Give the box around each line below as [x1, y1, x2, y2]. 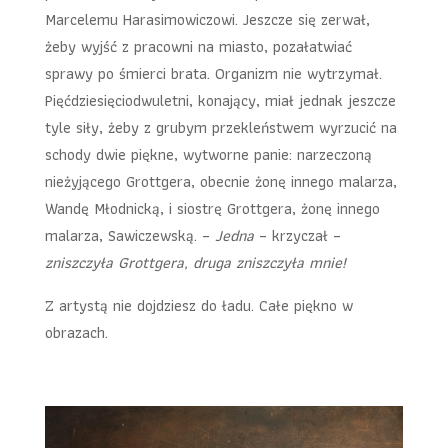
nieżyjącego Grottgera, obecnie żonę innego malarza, [44, 168, 397, 194]
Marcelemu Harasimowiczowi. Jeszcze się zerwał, [44, 6, 370, 32]
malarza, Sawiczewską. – [44, 222, 215, 248]
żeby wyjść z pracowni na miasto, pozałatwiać [44, 33, 352, 59]
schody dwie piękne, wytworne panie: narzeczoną [44, 141, 372, 167]
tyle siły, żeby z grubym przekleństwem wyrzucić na [44, 114, 397, 140]
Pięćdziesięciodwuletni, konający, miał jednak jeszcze [44, 87, 396, 113]
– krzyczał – [253, 222, 341, 248]
